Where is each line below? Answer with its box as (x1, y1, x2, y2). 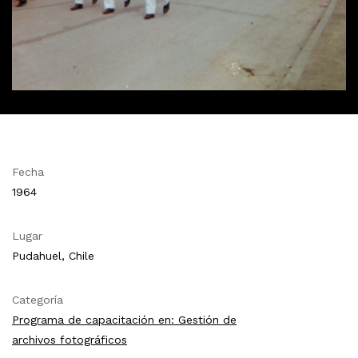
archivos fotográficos (12, 333, 127, 347)
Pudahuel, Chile (12, 249, 94, 263)
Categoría (12, 293, 63, 307)
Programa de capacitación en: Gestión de (12, 313, 237, 327)
